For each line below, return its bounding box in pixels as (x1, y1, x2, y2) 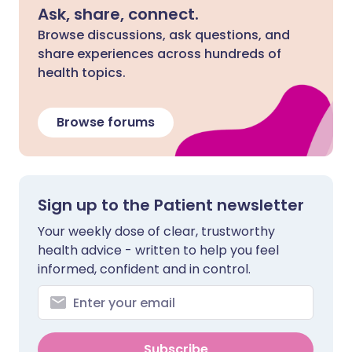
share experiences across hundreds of (38, 45, 281, 63)
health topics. (38, 64, 126, 82)
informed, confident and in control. (38, 260, 251, 278)
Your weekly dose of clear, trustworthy (38, 222, 275, 240)
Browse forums (57, 113, 155, 131)
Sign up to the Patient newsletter (38, 194, 304, 216)
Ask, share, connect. (38, 3, 199, 25)
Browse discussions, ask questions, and (38, 26, 290, 44)
